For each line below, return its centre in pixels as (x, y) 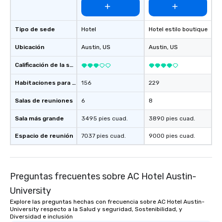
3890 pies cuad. (172, 119)
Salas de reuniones (44, 101)
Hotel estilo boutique (178, 29)
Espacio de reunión (44, 136)
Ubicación (30, 47)
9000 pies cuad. (172, 136)
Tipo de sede (35, 29)
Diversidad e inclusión (41, 217)
